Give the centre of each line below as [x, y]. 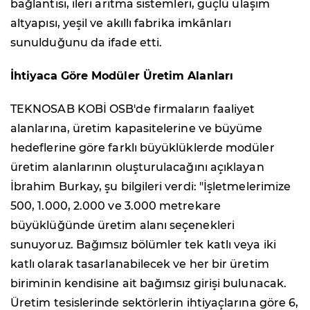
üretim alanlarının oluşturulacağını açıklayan [137, 167]
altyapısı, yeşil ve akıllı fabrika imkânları [121, 24]
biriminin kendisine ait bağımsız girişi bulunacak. [148, 284]
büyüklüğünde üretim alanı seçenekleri [122, 226]
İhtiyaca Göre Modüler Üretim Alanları [122, 76]
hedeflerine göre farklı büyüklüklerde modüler [143, 148]
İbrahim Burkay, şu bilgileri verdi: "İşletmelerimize [151, 187]
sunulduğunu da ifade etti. [86, 43]
